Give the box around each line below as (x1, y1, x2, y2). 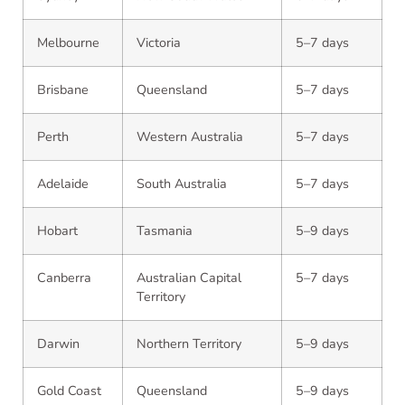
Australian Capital (137, 268, 241, 287)
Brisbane (37, 80, 89, 99)
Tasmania (137, 221, 193, 240)
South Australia (137, 174, 227, 193)
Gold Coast (37, 381, 101, 400)
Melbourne (37, 33, 99, 52)
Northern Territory (137, 334, 241, 353)
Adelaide (37, 174, 89, 193)
